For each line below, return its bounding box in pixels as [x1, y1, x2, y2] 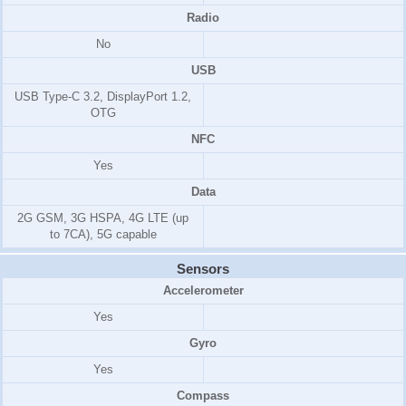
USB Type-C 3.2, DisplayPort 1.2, [14, 89, 191, 103]
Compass [177, 388, 229, 402]
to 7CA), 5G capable [49, 227, 157, 241]
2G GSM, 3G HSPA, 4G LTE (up [17, 210, 188, 225]
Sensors [177, 260, 229, 276]
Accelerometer [162, 283, 244, 297]
